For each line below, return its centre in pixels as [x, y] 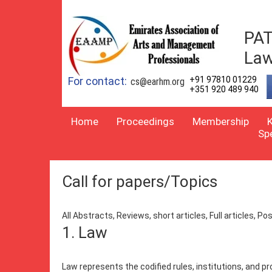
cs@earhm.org [158, 82]
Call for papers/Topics [140, 182]
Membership [221, 121]
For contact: [99, 81]
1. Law [87, 233]
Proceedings [145, 121]
